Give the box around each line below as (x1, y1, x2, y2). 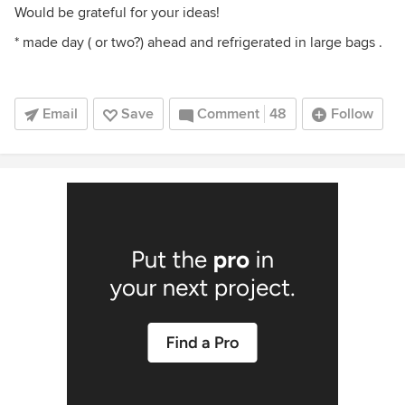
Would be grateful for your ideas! (14, 4, 220, 22)
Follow (331, 105, 373, 123)
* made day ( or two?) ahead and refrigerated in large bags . (14, 33, 382, 52)
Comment (197, 105, 259, 123)
